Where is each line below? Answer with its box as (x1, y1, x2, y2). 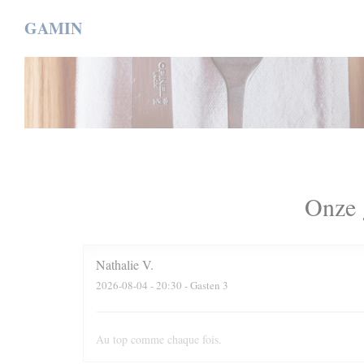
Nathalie (96, 256, 139, 273)
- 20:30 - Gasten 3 (148, 277, 228, 292)
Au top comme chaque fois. (96, 331, 222, 347)
